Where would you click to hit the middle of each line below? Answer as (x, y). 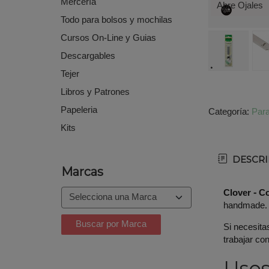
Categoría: (230, 113)
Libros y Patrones (95, 93)
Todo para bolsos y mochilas (116, 21)
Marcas (82, 172)
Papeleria (79, 111)
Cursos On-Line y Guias (108, 39)
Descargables (88, 57)
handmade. (246, 206)
